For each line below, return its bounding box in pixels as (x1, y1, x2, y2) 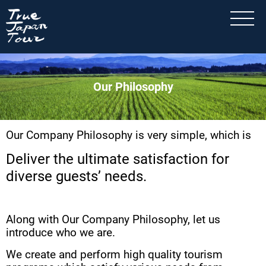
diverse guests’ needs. (6, 168, 147, 185)
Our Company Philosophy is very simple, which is (6, 129, 251, 142)
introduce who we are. (6, 226, 115, 239)
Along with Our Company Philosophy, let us (6, 213, 220, 226)
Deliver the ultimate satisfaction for (6, 151, 229, 167)
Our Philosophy (93, 80, 173, 94)
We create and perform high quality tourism (6, 248, 223, 261)
